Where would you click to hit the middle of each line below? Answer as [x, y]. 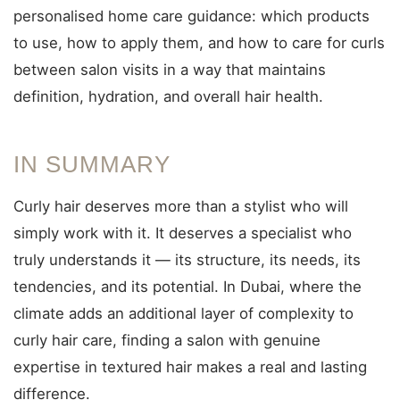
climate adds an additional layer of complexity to [183, 313]
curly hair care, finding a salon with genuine [167, 340]
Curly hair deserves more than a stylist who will [181, 206]
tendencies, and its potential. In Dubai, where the [187, 287]
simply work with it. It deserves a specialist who [183, 233]
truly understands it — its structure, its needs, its [187, 260]
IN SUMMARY [92, 164]
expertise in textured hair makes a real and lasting [190, 367]
